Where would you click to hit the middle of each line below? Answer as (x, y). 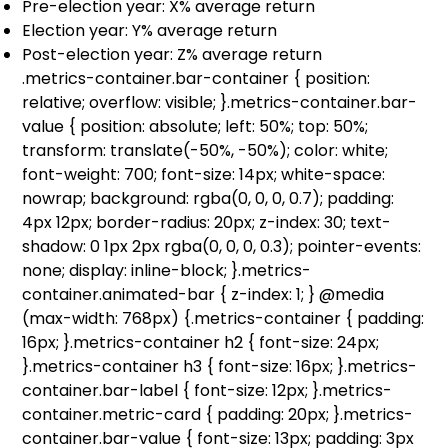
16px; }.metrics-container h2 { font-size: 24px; (201, 342)
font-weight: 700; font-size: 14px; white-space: (204, 174)
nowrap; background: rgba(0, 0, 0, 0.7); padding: (208, 198)
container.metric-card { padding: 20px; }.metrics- (218, 414)
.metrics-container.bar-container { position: (196, 78)
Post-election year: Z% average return (172, 54)
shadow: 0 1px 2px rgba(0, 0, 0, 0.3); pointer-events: (222, 246)
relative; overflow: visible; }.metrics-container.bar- (220, 102)
